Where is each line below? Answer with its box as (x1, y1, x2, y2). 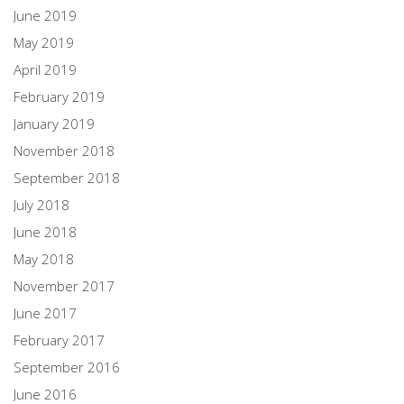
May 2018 (14, 249, 74, 268)
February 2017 (14, 330, 105, 349)
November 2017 (14, 276, 115, 295)
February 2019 (14, 87, 105, 106)
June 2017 (14, 303, 77, 322)
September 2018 (14, 168, 120, 187)
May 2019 (14, 32, 74, 51)
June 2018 (14, 222, 77, 241)
